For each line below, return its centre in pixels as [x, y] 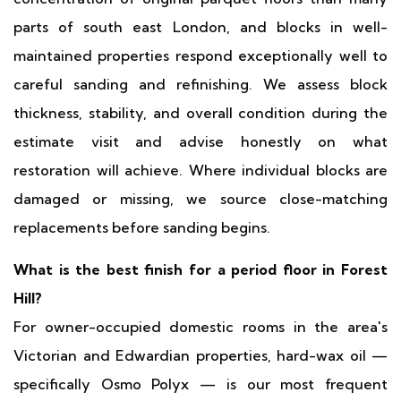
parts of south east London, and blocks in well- [200, 27]
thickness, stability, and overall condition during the [200, 113]
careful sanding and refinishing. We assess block [200, 84]
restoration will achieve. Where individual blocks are [200, 170]
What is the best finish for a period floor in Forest [200, 269]
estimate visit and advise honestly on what [200, 141]
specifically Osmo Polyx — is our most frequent [200, 384]
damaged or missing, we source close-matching [200, 199]
